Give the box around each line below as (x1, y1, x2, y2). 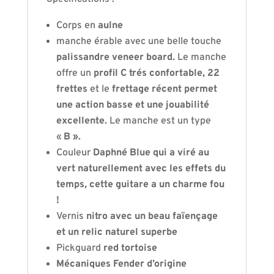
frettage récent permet (111, 83, 217, 95)
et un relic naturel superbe (56, 226, 177, 239)
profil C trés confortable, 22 (91, 67, 220, 80)
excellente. (56, 115, 109, 127)
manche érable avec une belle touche (56, 35, 221, 48)
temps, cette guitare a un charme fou (56, 179, 224, 191)
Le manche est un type (109, 115, 211, 127)
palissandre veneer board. (56, 51, 177, 64)
